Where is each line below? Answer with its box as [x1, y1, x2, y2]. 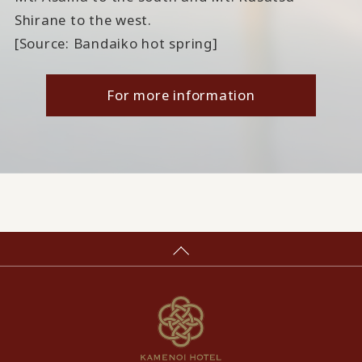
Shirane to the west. [14, 11, 152, 30]
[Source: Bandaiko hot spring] [14, 34, 218, 53]
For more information [107, 86, 255, 105]
